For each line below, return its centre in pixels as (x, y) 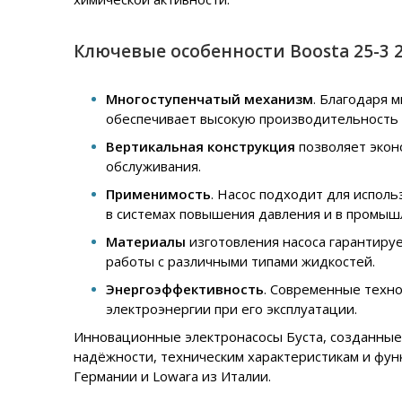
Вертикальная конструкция (202, 147)
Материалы (148, 242)
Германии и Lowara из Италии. (172, 376)
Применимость (158, 194)
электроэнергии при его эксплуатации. (232, 309)
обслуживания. (153, 166)
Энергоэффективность (185, 289)
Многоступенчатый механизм (210, 99)
